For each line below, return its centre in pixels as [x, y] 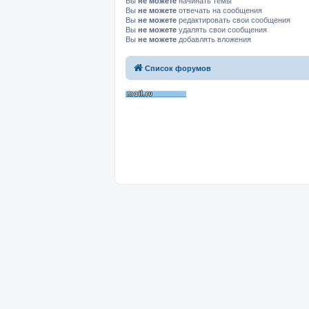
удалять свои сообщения [222, 30]
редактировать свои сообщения [233, 20]
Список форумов [178, 68]
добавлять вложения [214, 40]
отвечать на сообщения [219, 11]
